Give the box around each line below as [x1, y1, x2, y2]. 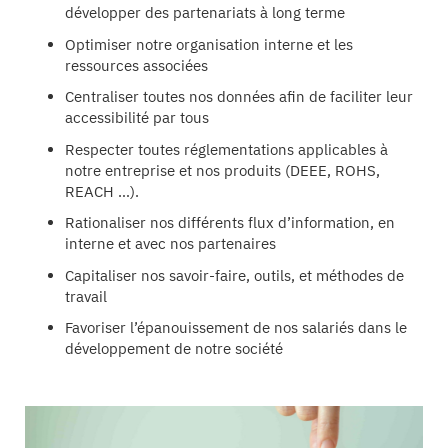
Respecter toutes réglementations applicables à [65, 139, 388, 159]
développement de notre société [65, 339, 283, 359]
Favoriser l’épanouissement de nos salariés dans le [65, 318, 407, 338]
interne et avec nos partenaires [65, 234, 276, 254]
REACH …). [65, 181, 139, 201]
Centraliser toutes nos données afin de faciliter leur [65, 87, 413, 107]
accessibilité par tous [65, 108, 209, 128]
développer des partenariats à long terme [65, 3, 345, 23]
